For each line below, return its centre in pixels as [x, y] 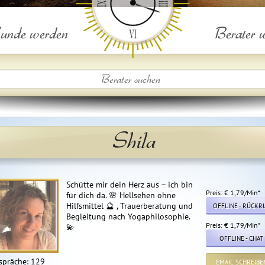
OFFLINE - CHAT [241, 238]
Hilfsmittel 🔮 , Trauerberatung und [130, 206]
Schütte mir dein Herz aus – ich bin [130, 185]
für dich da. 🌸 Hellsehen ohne [121, 195]
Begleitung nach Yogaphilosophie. [128, 216]
